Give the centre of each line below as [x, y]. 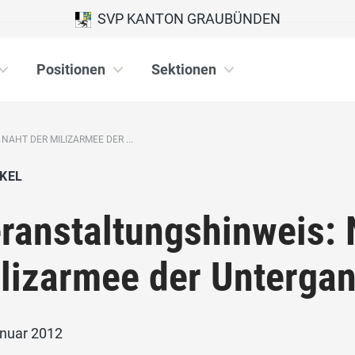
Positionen [71, 69]
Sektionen [184, 69]
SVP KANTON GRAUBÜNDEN [185, 19]
